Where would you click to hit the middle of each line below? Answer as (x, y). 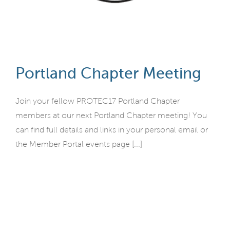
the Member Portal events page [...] (79, 144)
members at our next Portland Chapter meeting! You (111, 115)
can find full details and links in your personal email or (112, 130)
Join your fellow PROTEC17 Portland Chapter (98, 101)
